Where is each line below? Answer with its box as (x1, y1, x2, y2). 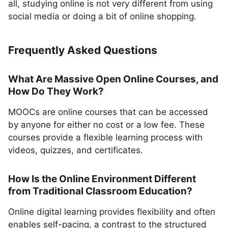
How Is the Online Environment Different (8, 173, 196, 185)
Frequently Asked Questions (8, 44, 157, 56)
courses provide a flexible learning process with (8, 132, 203, 142)
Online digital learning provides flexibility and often (8, 207, 215, 217)
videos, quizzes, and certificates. (8, 145, 143, 155)
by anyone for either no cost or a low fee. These (8, 120, 205, 130)
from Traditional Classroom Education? (8, 185, 192, 197)
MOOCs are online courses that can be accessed (8, 107, 208, 117)
